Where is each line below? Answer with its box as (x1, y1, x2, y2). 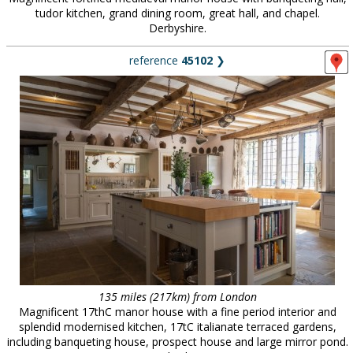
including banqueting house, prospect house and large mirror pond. (6, 334, 348, 349)
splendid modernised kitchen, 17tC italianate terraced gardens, (18, 319, 336, 334)
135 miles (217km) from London (98, 289, 257, 304)
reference (129, 53, 181, 68)
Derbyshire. (148, 20, 206, 35)
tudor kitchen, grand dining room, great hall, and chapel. (35, 6, 320, 20)
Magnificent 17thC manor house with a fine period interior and (18, 304, 336, 319)
